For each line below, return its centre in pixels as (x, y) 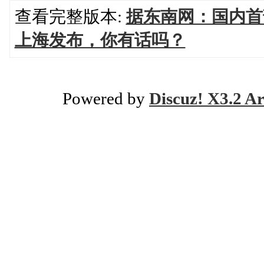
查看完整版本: (70, 16)
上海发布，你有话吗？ (100, 40)
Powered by (106, 98)
